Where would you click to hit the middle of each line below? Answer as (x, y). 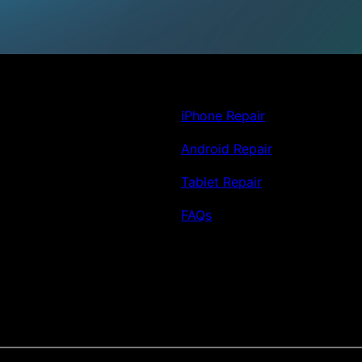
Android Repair (227, 149)
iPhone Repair (223, 116)
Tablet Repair (221, 182)
